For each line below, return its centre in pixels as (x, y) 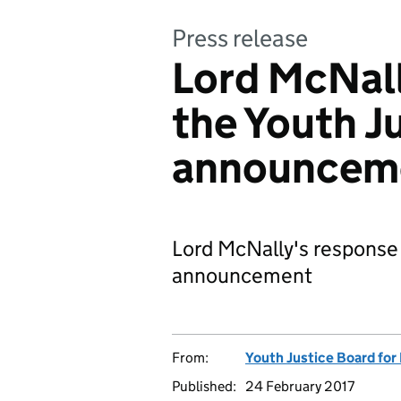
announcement (242, 275)
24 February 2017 (300, 386)
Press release (240, 38)
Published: (204, 386)
